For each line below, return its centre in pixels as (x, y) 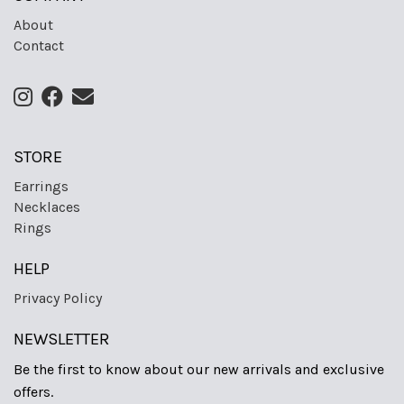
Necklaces (47, 207)
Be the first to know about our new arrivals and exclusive (199, 370)
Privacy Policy (58, 298)
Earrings (41, 186)
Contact (39, 45)
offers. (33, 392)
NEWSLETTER (62, 340)
